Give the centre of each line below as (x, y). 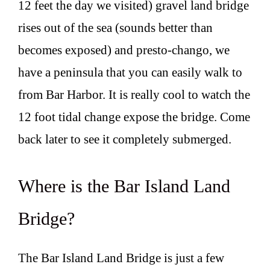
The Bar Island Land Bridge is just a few (121, 258)
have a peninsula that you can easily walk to (130, 73)
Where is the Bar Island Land (124, 186)
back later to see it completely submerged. (125, 140)
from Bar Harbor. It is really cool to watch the (134, 95)
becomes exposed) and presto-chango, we (124, 50)
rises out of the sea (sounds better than (115, 28)
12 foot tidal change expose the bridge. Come (134, 117)
